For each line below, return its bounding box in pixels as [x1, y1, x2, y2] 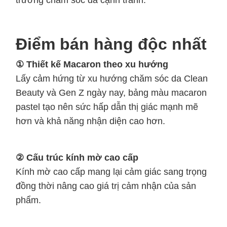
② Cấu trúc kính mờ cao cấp [16, 153, 138, 163]
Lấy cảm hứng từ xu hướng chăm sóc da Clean [16, 73, 208, 84]
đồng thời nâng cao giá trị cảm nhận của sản [16, 181, 196, 192]
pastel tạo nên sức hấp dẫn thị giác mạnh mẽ [16, 102, 198, 112]
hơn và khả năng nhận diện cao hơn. [16, 116, 165, 127]
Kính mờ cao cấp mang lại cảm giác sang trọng [16, 167, 207, 177]
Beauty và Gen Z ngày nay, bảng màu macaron [16, 88, 207, 98]
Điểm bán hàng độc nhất [16, 35, 207, 54]
